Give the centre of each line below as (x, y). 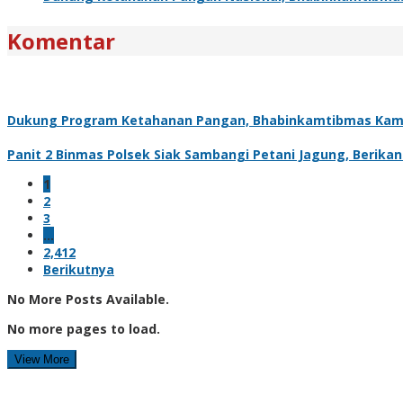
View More (42, 359)
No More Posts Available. (88, 299)
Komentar (61, 40)
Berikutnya (79, 269)
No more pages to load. (84, 328)
